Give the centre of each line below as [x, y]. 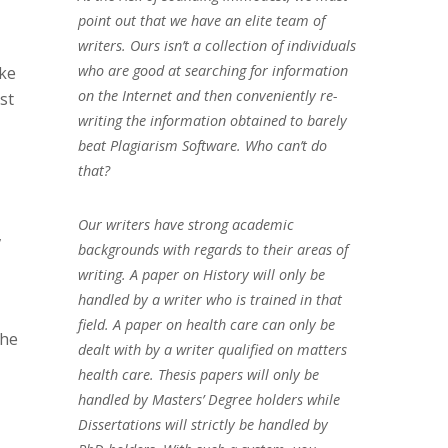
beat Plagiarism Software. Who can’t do [202, 145]
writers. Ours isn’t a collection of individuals [216, 45]
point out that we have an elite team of [201, 20]
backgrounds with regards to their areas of [212, 249]
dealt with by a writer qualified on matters [212, 349]
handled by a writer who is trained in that [209, 299]
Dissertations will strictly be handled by [202, 424]
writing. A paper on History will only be [201, 274]
